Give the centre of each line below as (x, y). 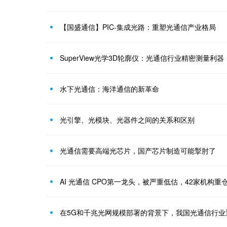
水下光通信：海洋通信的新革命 (109, 89)
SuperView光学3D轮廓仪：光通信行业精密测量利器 (142, 58)
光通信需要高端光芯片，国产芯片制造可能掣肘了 (138, 151)
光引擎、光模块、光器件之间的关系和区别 (127, 120)
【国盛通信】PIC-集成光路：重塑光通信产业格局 (138, 27)
